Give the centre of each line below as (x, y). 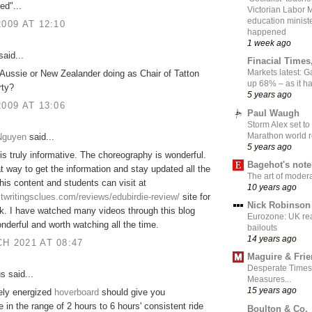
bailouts (262, 228)
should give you (133, 292)
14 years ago (272, 239)
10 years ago (272, 187)
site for (195, 197)
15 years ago (272, 290)
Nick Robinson (279, 205)
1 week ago (269, 43)
